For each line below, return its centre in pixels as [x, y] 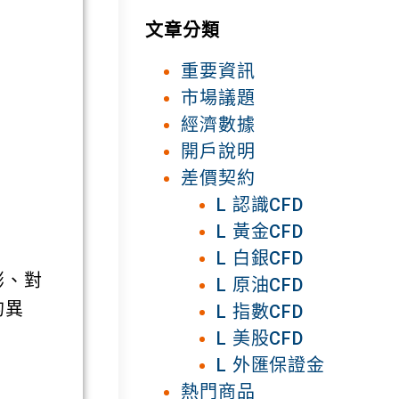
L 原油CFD [260, 285]
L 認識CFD [260, 204]
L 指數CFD [260, 311]
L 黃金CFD [260, 231]
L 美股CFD [260, 338]
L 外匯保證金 [271, 365]
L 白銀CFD [260, 258]
